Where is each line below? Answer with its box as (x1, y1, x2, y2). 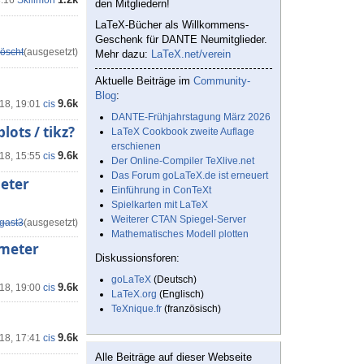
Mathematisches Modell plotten (111, 228, 249, 240)
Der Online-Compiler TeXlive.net (111, 155, 254, 167)
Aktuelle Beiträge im (95, 75, 193, 88)
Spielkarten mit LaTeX (111, 199, 208, 211)
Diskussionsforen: (95, 252, 180, 265)
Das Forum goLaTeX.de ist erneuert (111, 170, 268, 182)
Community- (193, 75, 250, 88)
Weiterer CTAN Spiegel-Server (111, 214, 246, 226)
